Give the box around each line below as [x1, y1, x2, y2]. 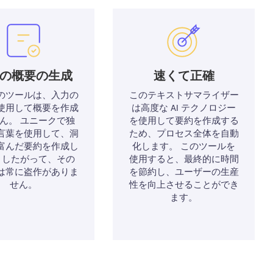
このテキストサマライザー [129, 90, 239, 101]
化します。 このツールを [132, 141, 236, 152]
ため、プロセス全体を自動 [129, 129, 239, 139]
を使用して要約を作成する [129, 116, 239, 126]
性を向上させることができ [129, 180, 239, 190]
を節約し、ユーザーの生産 [129, 167, 239, 177]
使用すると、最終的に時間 [129, 154, 239, 165]
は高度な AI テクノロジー [132, 103, 236, 113]
